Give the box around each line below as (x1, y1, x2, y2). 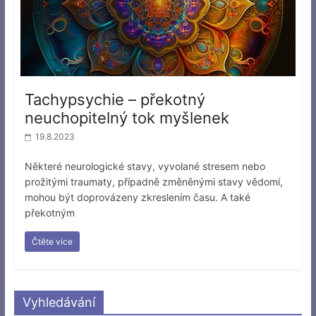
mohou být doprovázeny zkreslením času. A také (24, 190, 250, 203)
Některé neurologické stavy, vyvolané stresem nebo (24, 159, 265, 172)
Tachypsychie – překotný (24, 90, 205, 109)
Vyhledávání (22, 294, 95, 310)
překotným (24, 206, 75, 219)
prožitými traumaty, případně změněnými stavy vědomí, (24, 175, 283, 188)
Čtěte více (31, 236, 73, 247)
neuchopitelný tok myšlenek (24, 108, 229, 127)
